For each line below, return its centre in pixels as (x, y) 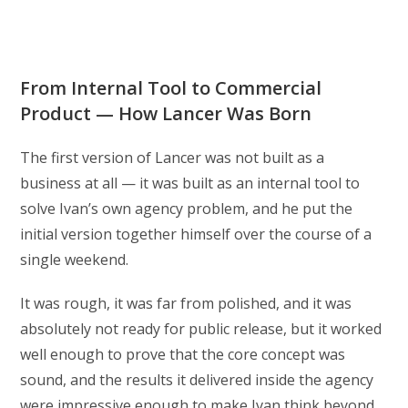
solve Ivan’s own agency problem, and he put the (187, 209)
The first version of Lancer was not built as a (173, 158)
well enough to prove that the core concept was (183, 355)
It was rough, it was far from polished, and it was (186, 304)
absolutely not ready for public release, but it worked (201, 329)
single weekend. (75, 260)
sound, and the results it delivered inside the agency (197, 380)
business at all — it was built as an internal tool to (190, 184)
